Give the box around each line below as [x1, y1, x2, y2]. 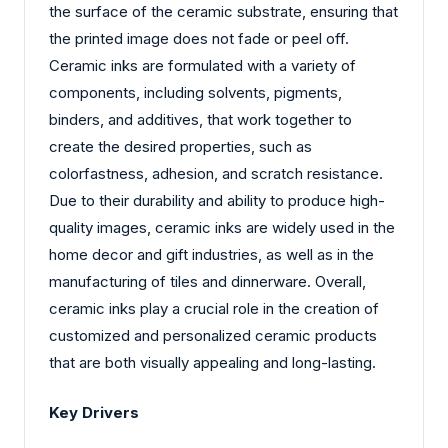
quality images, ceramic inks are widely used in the [49, 218, 395, 238]
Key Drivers [49, 402, 139, 422]
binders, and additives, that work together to [49, 110, 352, 130]
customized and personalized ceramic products [49, 326, 377, 346]
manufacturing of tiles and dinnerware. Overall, [49, 272, 366, 292]
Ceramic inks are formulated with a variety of [49, 56, 356, 76]
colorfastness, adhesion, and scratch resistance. [49, 164, 383, 184]
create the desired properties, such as [49, 137, 312, 157]
